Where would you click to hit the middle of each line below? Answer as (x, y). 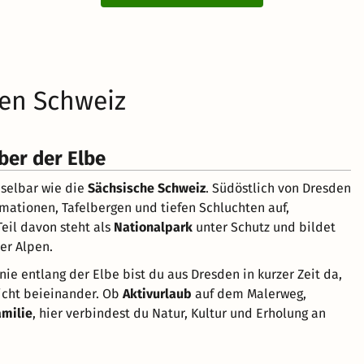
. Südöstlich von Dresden (278, 188)
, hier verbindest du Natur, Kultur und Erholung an (179, 313)
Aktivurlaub (157, 293)
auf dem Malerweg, (249, 293)
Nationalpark (153, 227)
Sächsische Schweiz (147, 188)
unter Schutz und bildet (264, 227)
